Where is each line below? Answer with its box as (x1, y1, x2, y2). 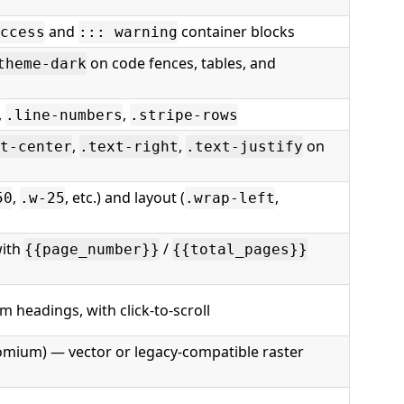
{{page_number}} (24, 241, 160, 258)
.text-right (79, 138, 179, 155)
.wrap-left (185, 189, 275, 207)
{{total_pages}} (172, 241, 308, 258)
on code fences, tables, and (87, 53, 276, 73)
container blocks (178, 22, 295, 41)
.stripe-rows (130, 106, 238, 124)
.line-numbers (5, 106, 123, 124)
